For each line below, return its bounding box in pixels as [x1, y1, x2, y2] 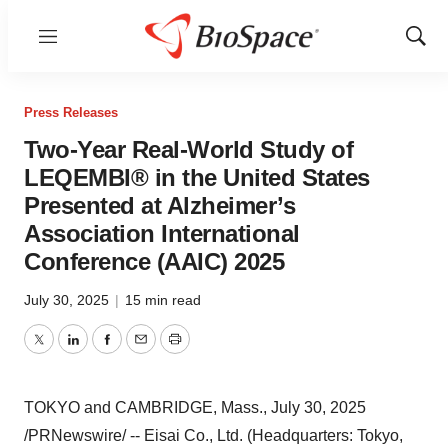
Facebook [105, 342, 177, 360]
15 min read [125, 292, 201, 308]
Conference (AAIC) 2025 [24, 248, 284, 275]
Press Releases [24, 105, 118, 120]
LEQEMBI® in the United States [24, 164, 370, 191]
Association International [24, 220, 300, 247]
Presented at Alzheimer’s [24, 192, 295, 219]
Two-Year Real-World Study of [24, 136, 353, 163]
